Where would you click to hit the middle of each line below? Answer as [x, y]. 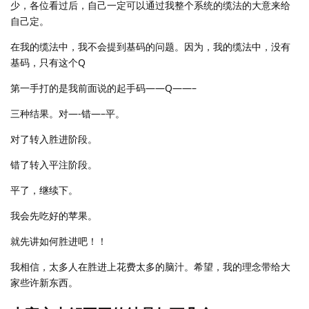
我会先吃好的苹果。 [54, 215]
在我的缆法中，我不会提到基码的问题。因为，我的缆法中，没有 [150, 46]
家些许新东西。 [44, 282]
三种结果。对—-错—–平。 [68, 113]
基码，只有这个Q [48, 62]
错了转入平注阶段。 [54, 164]
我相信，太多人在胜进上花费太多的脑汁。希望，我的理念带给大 [150, 266]
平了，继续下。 [44, 190]
